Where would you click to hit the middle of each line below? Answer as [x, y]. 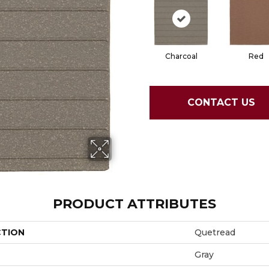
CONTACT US [221, 103]
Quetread [215, 232]
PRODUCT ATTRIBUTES [134, 204]
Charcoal [181, 56]
